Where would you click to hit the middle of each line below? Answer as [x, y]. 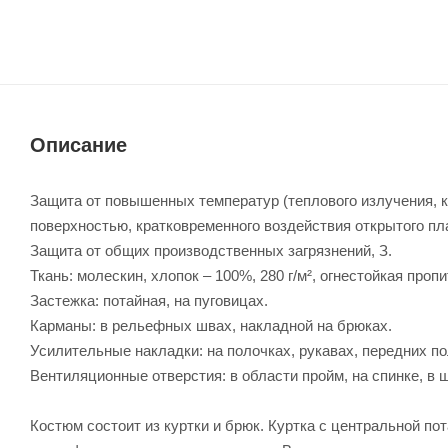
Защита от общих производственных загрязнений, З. [211, 250]
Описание [78, 144]
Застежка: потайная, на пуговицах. [149, 300]
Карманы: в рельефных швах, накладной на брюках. [211, 325]
